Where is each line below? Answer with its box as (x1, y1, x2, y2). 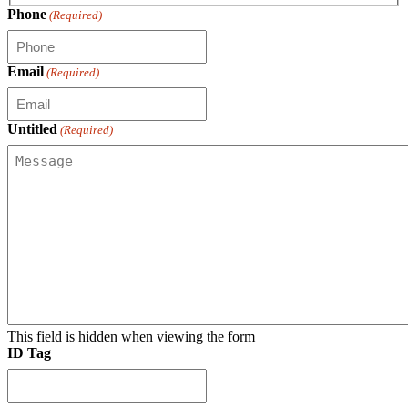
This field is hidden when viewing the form (7, 328, 255, 344)
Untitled (7, 120, 57, 137)
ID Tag (7, 344, 51, 361)
